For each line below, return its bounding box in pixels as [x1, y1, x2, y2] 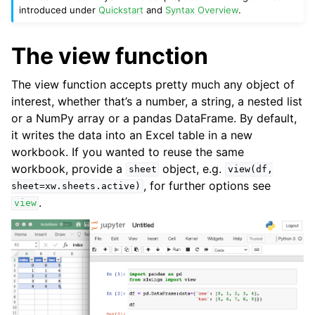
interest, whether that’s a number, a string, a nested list [11, 94, 302, 108]
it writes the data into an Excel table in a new [11, 127, 252, 142]
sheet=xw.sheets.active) [11, 181, 141, 192]
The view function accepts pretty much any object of [11, 77, 295, 91]
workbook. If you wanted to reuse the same [11, 144, 244, 159]
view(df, [227, 164, 273, 175]
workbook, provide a [11, 161, 126, 176]
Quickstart [98, 4, 144, 15]
